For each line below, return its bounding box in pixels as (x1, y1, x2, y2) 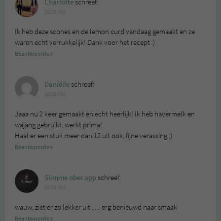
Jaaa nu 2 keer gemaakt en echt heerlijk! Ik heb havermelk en (15, 109, 195, 119)
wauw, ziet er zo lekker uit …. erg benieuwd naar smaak (15, 202, 177, 212)
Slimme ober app (44, 172, 96, 183)
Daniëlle (44, 79, 70, 89)
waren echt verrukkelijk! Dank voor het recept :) (15, 37, 155, 47)
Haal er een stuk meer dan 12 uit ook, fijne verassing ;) (15, 130, 172, 141)
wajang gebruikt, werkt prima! (15, 119, 102, 130)
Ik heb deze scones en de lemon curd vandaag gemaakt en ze (15, 26, 195, 37)
